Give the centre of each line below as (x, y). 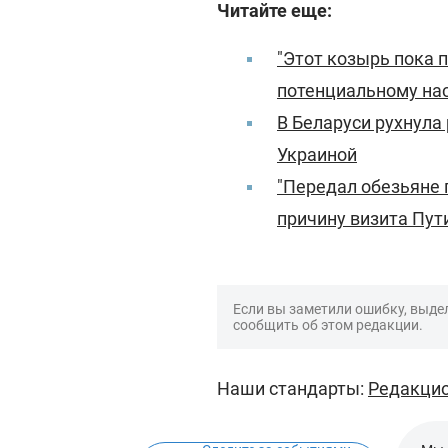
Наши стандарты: (292, 388)
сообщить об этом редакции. (328, 324)
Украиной (317, 154)
